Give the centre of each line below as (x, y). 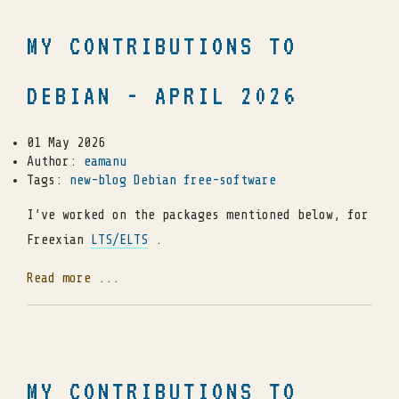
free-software (230, 180)
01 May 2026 (66, 142)
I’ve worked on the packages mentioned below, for (198, 215)
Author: (55, 161)
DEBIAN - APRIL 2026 (162, 95)
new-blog (98, 180)
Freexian (59, 240)
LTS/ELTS (119, 240)
